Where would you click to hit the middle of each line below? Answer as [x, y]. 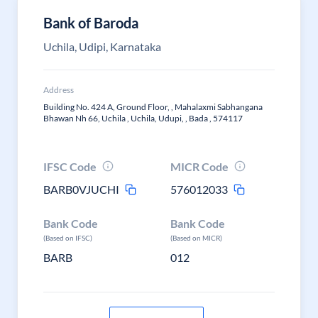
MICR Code [200, 166]
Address [59, 90]
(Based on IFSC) [68, 238]
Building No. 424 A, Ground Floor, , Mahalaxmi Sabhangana [153, 107]
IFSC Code [70, 166]
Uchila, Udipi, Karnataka [102, 46]
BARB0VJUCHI [81, 189]
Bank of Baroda [91, 23]
